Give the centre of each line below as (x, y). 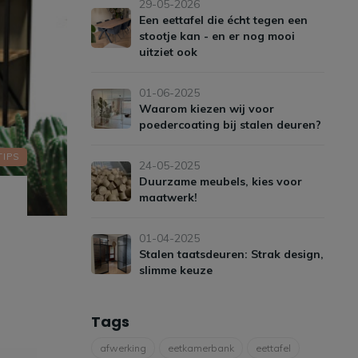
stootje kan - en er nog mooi (217, 36)
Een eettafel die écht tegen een (223, 20)
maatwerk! (168, 197)
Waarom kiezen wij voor (206, 109)
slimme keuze (175, 270)
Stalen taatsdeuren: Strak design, (231, 254)
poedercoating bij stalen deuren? (230, 125)
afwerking (123, 348)
